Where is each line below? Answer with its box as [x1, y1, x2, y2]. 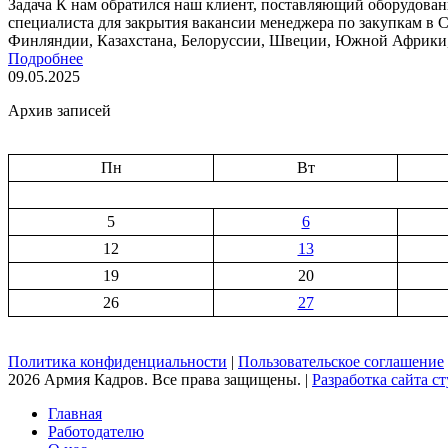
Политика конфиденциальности [8, 352, 227, 370]
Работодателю [48, 422, 144, 440]
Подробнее [8, 49, 83, 67]
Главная [48, 404, 102, 422]
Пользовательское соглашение [238, 352, 444, 370]
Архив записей [8, 101, 111, 119]
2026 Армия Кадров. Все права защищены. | [8, 370, 312, 388]
